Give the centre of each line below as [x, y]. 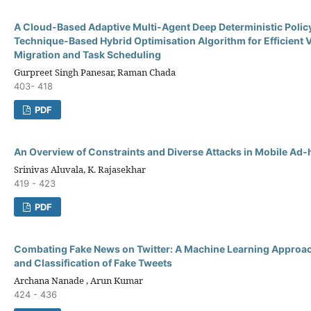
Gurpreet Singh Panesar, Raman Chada [95, 72]
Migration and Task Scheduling [87, 54]
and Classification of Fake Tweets [93, 262]
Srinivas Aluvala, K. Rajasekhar [80, 169]
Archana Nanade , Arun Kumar [78, 280]
